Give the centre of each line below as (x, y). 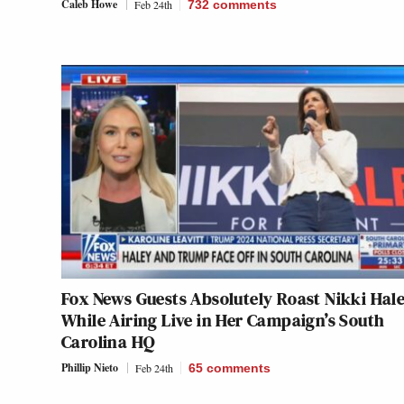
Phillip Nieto (90, 368)
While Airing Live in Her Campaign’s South (223, 321)
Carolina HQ (108, 342)
